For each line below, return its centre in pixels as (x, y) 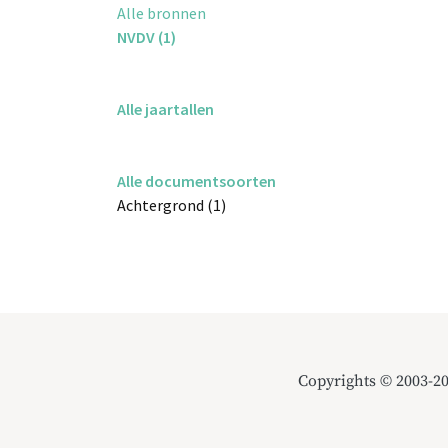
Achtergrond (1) (171, 205)
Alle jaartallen (165, 109)
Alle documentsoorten (196, 181)
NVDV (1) (146, 37)
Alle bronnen (161, 13)
